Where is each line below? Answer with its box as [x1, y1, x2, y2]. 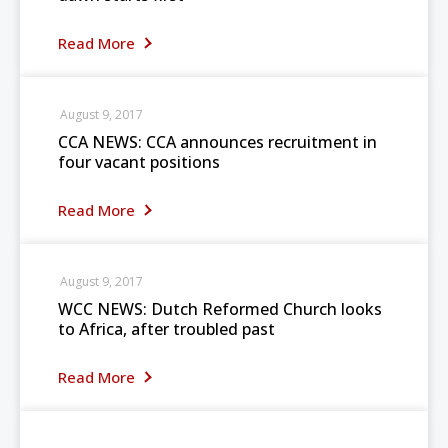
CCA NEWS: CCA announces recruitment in [58, 131, 377, 153]
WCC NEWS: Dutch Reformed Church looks [58, 298, 382, 320]
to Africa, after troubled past [58, 318, 275, 340]
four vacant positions [58, 151, 220, 173]
